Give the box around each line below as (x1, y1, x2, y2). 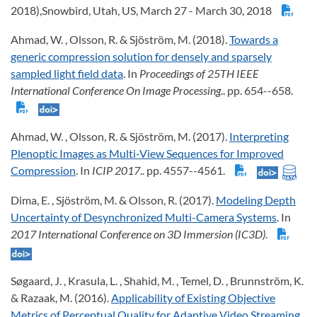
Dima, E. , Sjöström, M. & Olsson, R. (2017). (11, 193, 216, 207)
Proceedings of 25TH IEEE (139, 67, 259, 81)
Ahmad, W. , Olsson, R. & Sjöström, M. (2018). (11, 33, 229, 47)
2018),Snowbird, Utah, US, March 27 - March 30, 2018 (11, 4, 276, 18)
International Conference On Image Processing (11, 83, 221, 98)
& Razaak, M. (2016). (11, 291, 111, 305)
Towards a (229, 33, 278, 47)
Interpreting (229, 129, 289, 144)
